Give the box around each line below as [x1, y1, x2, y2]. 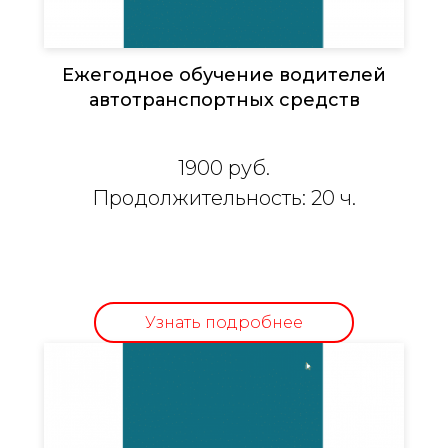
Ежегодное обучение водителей [62, 64, 386, 87]
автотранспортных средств [88, 89, 360, 112]
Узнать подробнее [145, 312, 303, 332]
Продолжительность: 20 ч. [92, 186, 356, 211]
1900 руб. [178, 156, 270, 181]
